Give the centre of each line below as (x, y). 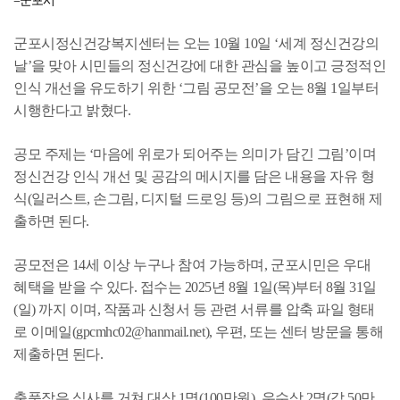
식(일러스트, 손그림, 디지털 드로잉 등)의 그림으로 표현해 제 (198, 198)
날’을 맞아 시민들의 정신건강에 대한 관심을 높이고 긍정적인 (200, 65)
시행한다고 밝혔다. (72, 110)
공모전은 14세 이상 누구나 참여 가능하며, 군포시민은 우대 (192, 264)
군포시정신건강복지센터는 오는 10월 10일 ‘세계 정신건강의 (196, 43)
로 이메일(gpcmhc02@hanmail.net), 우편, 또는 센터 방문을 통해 (199, 331)
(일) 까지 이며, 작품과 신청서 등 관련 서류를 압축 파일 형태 (194, 309)
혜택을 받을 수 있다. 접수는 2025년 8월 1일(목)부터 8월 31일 (195, 287)
